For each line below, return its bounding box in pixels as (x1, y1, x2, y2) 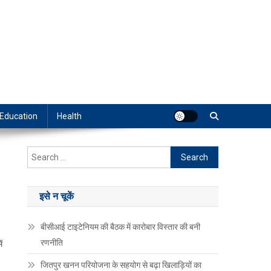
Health (57, 111, 82, 122)
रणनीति (41, 238, 64, 248)
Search (170, 148, 198, 158)
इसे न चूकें (39, 191, 74, 203)
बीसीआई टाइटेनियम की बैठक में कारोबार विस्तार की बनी (41, 222, 201, 232)
